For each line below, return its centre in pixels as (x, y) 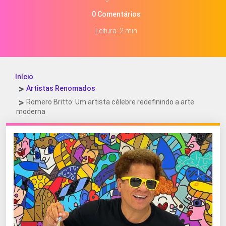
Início (24, 76)
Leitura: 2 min (116, 31)
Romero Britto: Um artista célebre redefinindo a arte (110, 102)
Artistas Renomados (61, 88)
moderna (31, 111)
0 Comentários (116, 14)
